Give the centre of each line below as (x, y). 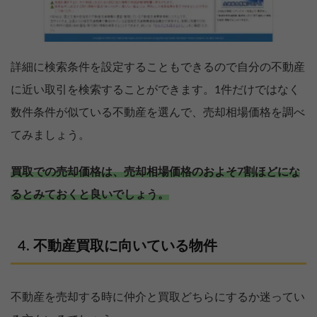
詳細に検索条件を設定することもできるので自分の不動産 (158, 68)
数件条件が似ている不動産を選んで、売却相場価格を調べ (158, 113)
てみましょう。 (50, 136)
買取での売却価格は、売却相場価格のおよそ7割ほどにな (155, 172)
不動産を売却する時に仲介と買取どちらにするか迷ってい (158, 298)
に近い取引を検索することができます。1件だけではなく (155, 90)
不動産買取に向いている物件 (125, 247)
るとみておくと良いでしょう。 (90, 195)
